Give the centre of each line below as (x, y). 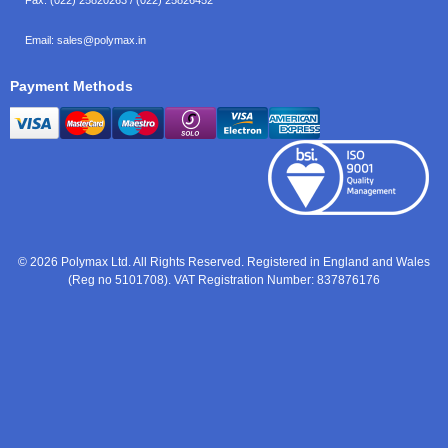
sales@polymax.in (101, 39)
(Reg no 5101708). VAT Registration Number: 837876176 (224, 279)
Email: (41, 39)
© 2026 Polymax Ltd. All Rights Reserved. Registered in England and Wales (224, 261)
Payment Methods (71, 85)
